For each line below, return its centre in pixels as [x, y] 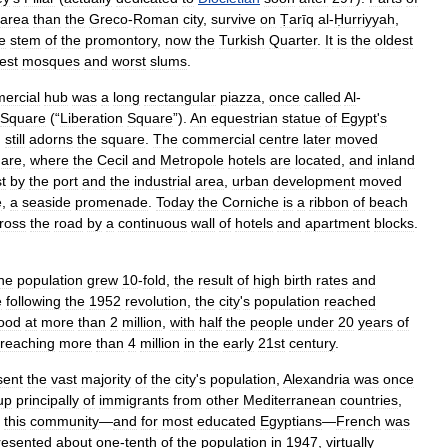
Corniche [250, 202]
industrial [162, 181]
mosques [51, 61]
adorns [51, 139]
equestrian [244, 118]
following [33, 301]
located [318, 160]
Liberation [91, 118]
